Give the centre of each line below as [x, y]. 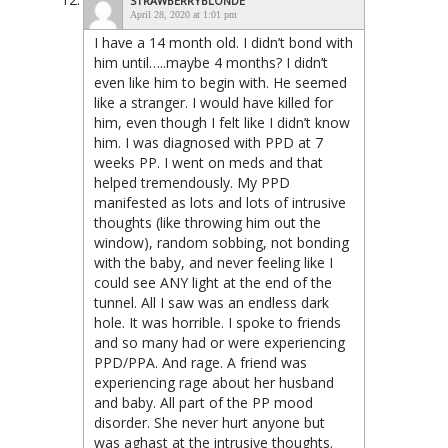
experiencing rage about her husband [214, 383]
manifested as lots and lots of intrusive [220, 203]
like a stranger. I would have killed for [213, 103]
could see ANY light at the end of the [213, 283]
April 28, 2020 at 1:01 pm [183, 15]
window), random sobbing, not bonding [221, 243]
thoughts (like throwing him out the [207, 223]
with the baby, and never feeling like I [213, 263]
